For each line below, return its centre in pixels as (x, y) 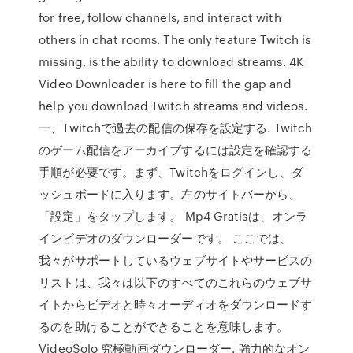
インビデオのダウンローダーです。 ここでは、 (165, 238)
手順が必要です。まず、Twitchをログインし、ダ (171, 172)
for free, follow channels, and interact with (160, 17)
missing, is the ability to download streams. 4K (171, 61)
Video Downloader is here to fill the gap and (165, 84)
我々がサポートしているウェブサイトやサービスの (176, 260)
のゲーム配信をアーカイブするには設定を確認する (176, 150)
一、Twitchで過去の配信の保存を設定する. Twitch (176, 128)
